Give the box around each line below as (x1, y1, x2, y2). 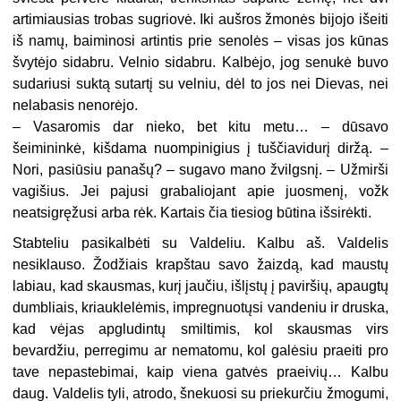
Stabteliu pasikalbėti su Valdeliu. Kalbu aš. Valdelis (13, 235, 388, 251)
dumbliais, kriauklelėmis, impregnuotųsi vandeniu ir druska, (13, 299, 388, 315)
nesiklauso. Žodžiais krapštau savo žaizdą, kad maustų (13, 256, 388, 272)
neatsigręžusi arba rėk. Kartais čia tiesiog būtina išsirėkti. (13, 204, 372, 220)
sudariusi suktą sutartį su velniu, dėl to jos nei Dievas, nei (13, 75, 388, 91)
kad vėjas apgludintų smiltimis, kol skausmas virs (13, 320, 388, 337)
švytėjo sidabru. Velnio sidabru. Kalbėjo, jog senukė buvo (13, 54, 388, 70)
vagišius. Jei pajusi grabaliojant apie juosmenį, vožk (13, 183, 388, 199)
